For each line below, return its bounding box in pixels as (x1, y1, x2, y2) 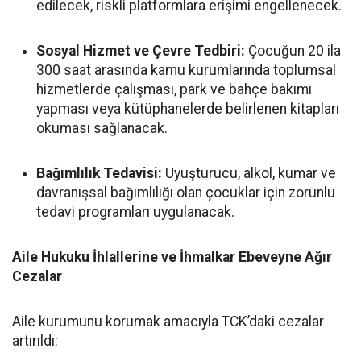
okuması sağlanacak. (36, 120, 168, 136)
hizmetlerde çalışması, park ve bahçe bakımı (36, 81, 312, 98)
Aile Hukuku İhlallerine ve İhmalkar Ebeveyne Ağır (12, 249, 332, 265)
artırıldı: (12, 333, 58, 349)
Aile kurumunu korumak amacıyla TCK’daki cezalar (12, 313, 324, 330)
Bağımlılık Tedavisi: (36, 165, 162, 181)
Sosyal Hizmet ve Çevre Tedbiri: (36, 43, 245, 59)
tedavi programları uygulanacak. (36, 204, 234, 220)
